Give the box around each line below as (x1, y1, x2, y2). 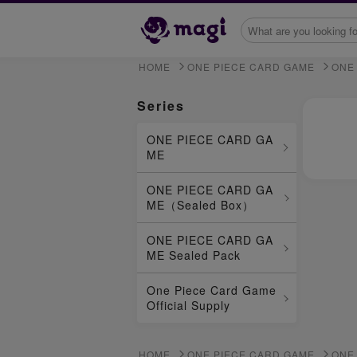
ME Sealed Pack (147, 247, 241, 264)
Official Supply (147, 297, 230, 314)
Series (137, 96, 185, 116)
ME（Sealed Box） (147, 197, 254, 214)
